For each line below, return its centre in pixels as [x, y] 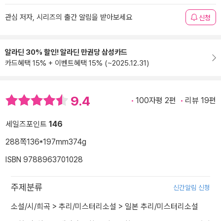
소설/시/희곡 [31, 207]
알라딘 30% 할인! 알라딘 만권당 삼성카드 [66, 52]
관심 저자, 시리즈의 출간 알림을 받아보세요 [69, 17]
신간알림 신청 [192, 188]
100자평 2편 [156, 100]
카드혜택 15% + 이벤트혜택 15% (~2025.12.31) [77, 63]
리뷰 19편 [201, 100]
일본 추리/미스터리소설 [162, 207]
